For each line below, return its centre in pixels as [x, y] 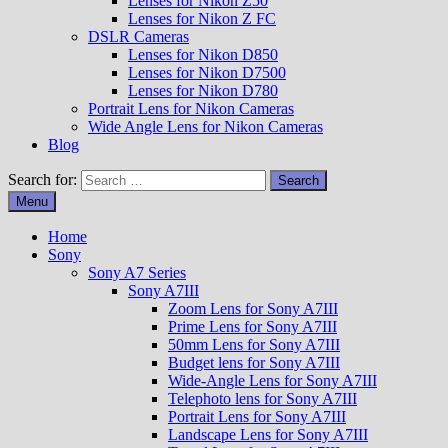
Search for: [42, 179]
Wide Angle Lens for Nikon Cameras [205, 126]
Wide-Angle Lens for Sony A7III [272, 380]
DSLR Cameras [138, 36]
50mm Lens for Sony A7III [254, 344]
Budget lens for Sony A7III [254, 362]
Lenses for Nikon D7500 [207, 72]
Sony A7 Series [137, 272]
